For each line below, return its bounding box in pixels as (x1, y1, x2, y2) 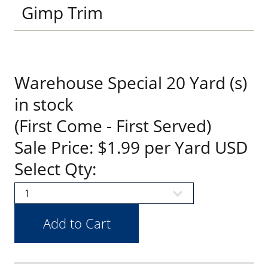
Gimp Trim (22, 1, 103, 24)
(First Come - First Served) (14, 114, 211, 137)
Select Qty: (14, 157, 96, 180)
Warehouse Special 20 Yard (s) (14, 71, 247, 94)
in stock (14, 93, 74, 115)
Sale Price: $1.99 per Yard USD (14, 136, 248, 159)
